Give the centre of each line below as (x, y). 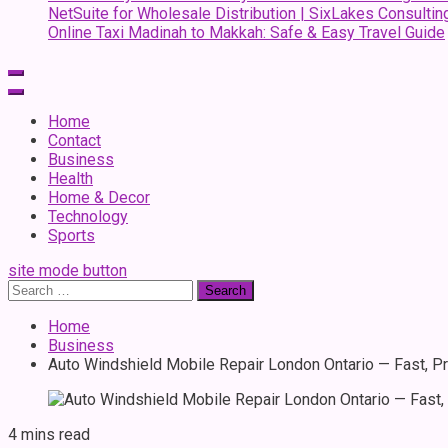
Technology (88, 216)
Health (70, 178)
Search (31, 288)
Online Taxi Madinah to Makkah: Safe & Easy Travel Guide (246, 32)
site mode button (67, 270)
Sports (71, 235)
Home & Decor (99, 197)
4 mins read (49, 434)
